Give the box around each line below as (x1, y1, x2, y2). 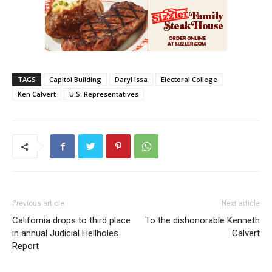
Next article (222, 199, 260, 208)
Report (12, 240, 39, 252)
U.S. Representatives (69, 89, 138, 99)
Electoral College (161, 75, 217, 84)
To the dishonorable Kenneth (145, 215, 260, 226)
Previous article (12, 199, 64, 208)
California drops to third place (12, 215, 131, 226)
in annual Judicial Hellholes (12, 228, 118, 239)
